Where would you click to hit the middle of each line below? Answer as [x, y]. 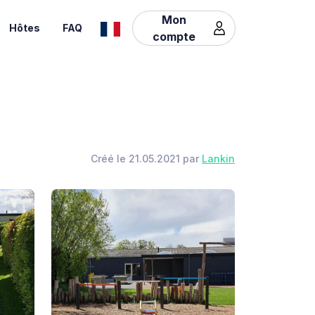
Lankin [218, 159]
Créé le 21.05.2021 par [146, 159]
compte [174, 36]
